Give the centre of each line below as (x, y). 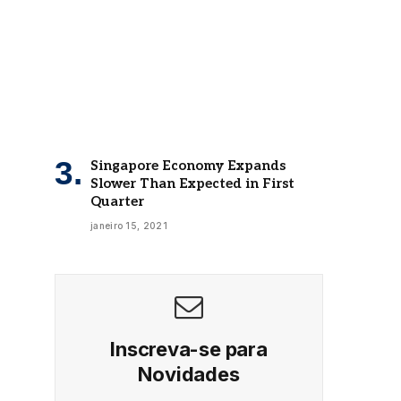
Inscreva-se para (189, 349)
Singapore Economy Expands (188, 165)
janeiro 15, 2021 (129, 225)
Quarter (117, 201)
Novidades (189, 374)
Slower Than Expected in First (192, 183)
